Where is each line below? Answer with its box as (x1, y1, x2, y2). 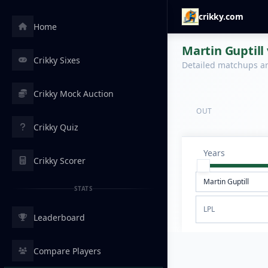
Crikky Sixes (33, 54, 80, 66)
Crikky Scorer (33, 154, 86, 166)
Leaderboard (33, 211, 85, 223)
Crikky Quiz (33, 121, 78, 133)
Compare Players (33, 245, 101, 257)
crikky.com (199, 11, 243, 22)
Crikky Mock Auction (33, 87, 114, 99)
